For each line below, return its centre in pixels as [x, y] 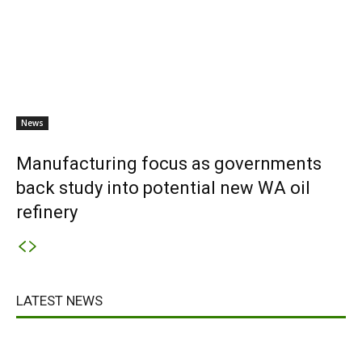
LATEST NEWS [59, 301]
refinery [47, 212]
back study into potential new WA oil [163, 188]
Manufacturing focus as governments [169, 164]
